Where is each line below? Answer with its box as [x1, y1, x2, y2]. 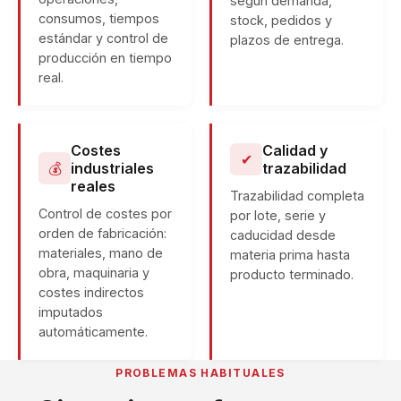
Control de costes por [38, 206, 172, 221]
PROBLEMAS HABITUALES [115, 366, 286, 380]
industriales [71, 159, 154, 177]
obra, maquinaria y [38, 265, 149, 280]
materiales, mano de [38, 245, 163, 260]
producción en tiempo [38, 50, 172, 65]
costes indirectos [38, 285, 144, 300]
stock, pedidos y [230, 13, 332, 28]
